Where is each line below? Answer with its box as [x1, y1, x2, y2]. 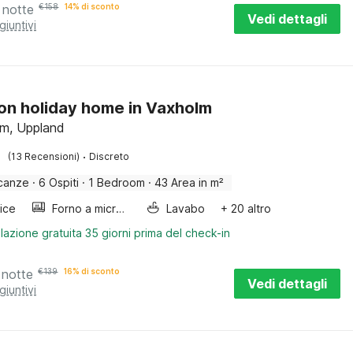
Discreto [89, 150, 130, 162]
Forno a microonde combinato [116, 202, 125, 215]
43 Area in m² [154, 176, 225, 189]
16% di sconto [64, 266, 121, 276]
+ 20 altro [221, 202, 272, 215]
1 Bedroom [88, 176, 146, 189]
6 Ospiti [39, 176, 80, 189]
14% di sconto [65, 2, 121, 11]
